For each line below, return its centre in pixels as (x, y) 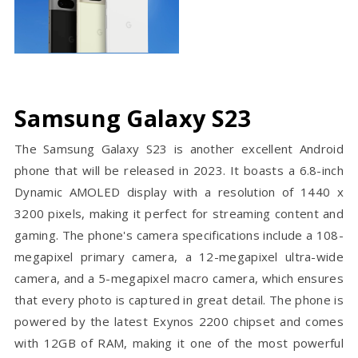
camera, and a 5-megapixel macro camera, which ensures (179, 278)
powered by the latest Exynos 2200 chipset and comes (179, 322)
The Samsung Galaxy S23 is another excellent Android (179, 149)
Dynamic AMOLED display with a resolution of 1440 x (179, 192)
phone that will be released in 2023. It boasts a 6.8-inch (179, 171)
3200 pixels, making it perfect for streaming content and (179, 214)
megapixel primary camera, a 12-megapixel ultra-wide (179, 257)
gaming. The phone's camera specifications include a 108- (179, 235)
